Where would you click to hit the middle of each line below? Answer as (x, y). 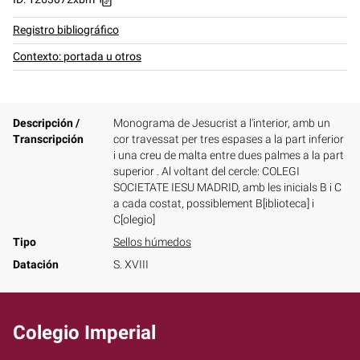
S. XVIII (131, 265)
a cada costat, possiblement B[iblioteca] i (213, 204)
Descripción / (46, 123)
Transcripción (48, 139)
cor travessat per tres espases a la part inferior (228, 139)
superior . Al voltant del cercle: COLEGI (206, 172)
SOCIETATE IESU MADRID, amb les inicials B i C (227, 188)
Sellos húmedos (152, 242)
